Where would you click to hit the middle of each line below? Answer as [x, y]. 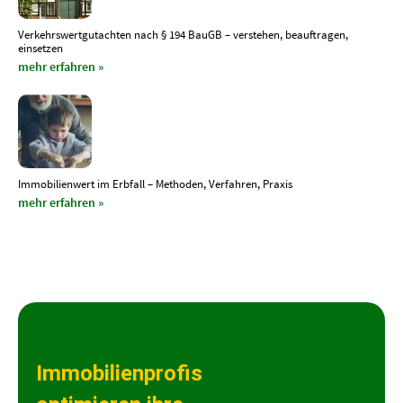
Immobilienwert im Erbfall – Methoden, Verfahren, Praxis [155, 184]
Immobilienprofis [119, 373]
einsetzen [40, 49]
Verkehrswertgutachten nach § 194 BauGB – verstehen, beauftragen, [183, 35]
